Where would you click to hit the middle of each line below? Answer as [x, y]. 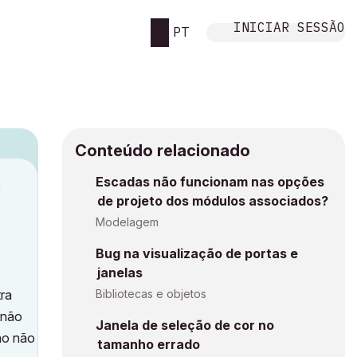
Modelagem [127, 222]
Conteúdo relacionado [163, 151]
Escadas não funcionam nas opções [210, 182]
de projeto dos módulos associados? [213, 201]
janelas [120, 273]
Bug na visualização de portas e [197, 253]
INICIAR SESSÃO [289, 27]
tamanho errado [149, 344]
